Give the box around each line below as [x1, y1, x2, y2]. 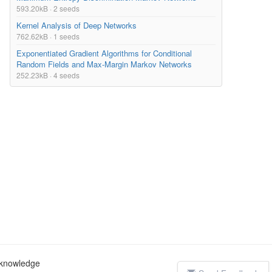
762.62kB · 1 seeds [16, 31, 80, 42]
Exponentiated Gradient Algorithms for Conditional [16, 47, 192, 59]
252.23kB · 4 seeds [16, 70, 80, 81]
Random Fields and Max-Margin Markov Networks [16, 58, 192, 70]
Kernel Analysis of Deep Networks [16, 19, 137, 32]
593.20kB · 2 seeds [16, 3, 80, 14]
